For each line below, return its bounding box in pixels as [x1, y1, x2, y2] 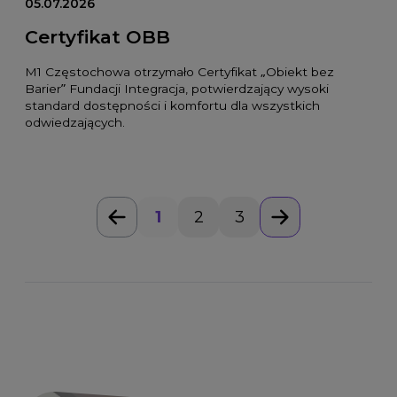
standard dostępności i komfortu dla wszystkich [24, 98, 320, 113]
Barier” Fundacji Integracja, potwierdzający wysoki [24, 82, 329, 97]
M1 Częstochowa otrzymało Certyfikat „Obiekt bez [24, 65, 334, 80]
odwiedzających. [24, 115, 125, 130]
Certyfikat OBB [24, 25, 170, 48]
